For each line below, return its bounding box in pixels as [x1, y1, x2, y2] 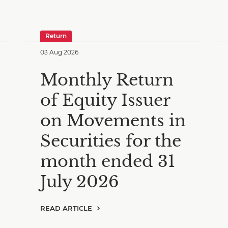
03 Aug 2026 [40, 48, 78, 56]
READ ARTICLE [40, 204, 92, 212]
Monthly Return [40, 70, 174, 90]
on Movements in [40, 110, 186, 131]
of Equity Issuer [40, 90, 170, 110]
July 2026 [40, 172, 119, 192]
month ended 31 [40, 151, 175, 172]
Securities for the [40, 131, 181, 151]
